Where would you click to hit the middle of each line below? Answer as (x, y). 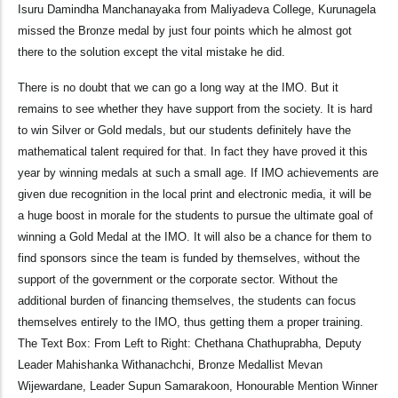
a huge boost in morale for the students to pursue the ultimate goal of (195, 216)
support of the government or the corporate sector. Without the (178, 280)
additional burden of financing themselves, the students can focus (187, 301)
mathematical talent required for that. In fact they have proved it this (193, 152)
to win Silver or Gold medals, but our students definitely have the (184, 131)
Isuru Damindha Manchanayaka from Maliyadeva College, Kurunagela (197, 10)
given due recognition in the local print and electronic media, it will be (195, 195)
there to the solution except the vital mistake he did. (151, 52)
